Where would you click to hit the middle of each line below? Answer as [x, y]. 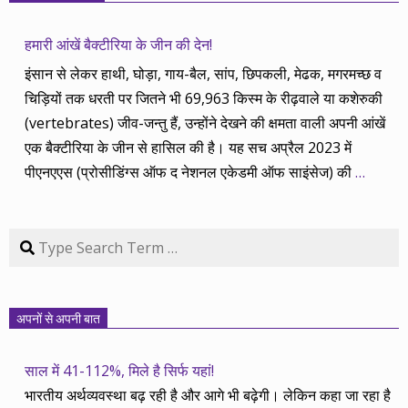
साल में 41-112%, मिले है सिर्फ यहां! [120, 370]
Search [33, 237]
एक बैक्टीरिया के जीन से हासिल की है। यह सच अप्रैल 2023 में [189, 147]
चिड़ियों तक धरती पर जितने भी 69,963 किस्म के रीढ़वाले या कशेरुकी [204, 98]
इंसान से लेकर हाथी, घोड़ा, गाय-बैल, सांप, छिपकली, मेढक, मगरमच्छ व [204, 73]
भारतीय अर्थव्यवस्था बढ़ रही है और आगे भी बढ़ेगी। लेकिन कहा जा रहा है [208, 395]
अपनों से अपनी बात [58, 318]
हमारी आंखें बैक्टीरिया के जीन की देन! [119, 44]
